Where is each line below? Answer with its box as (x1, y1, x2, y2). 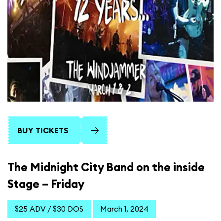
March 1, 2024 (100, 204, 148, 214)
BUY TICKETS (17, 125, 69, 136)
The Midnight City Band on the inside (7, 160, 205, 175)
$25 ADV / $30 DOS (15, 204, 83, 214)
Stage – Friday (7, 177, 84, 191)
